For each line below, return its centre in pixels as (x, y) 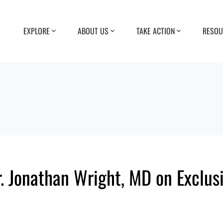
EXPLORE (37, 31)
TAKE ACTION (156, 31)
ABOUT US (93, 31)
